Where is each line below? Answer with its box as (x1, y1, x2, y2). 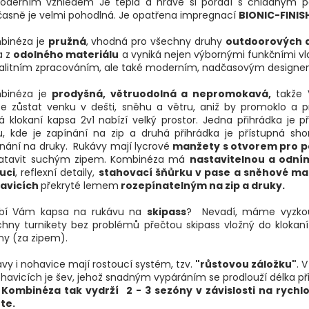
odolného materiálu (13, 47, 119, 61)
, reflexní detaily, (15, 165, 99, 179)
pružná (48, 34, 86, 48)
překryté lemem (41, 178, 119, 192)
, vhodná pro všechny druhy (86, 34, 226, 48)
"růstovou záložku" (195, 257, 297, 271)
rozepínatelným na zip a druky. (119, 178, 285, 192)
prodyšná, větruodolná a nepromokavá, (52, 86, 271, 101)
